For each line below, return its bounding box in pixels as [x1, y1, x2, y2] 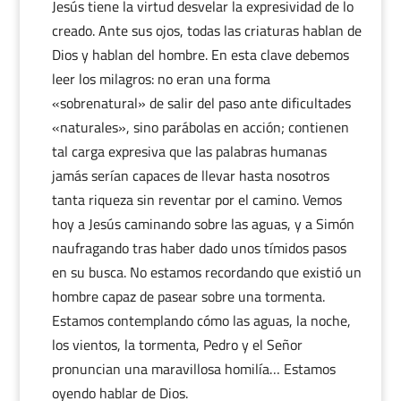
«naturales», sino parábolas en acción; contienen [51, 116, 349, 138]
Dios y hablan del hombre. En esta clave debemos [51, 44, 349, 65]
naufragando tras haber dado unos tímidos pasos [51, 237, 346, 259]
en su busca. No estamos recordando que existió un [51, 261, 362, 283]
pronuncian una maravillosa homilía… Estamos [51, 358, 336, 380]
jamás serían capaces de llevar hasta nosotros [51, 165, 329, 186]
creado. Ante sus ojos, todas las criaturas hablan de [51, 20, 362, 41]
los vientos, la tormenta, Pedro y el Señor [51, 334, 303, 355]
